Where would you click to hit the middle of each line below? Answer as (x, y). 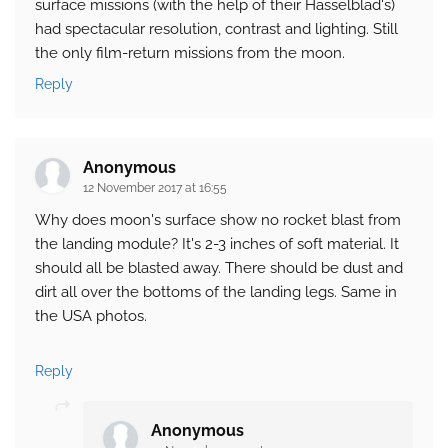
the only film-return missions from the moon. (190, 53)
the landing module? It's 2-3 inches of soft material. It (217, 244)
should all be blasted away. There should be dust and (219, 268)
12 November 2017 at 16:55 (155, 188)
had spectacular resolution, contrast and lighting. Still (216, 29)
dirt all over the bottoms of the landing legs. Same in (216, 292)
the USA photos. (91, 316)
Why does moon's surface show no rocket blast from (218, 220)
